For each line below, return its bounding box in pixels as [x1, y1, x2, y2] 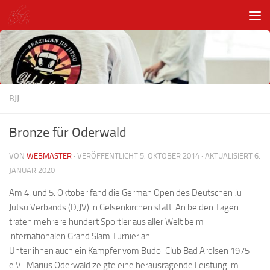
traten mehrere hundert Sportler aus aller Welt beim [9, 216, 204, 228]
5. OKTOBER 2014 [140, 151, 199, 161]
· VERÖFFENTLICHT [74, 151, 140, 161]
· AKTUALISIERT [199, 151, 254, 161]
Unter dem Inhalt [16, 11, 87, 23]
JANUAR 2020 [9, 166, 55, 175]
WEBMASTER [27, 151, 72, 161]
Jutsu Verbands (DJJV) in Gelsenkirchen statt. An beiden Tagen [9, 202, 239, 213]
